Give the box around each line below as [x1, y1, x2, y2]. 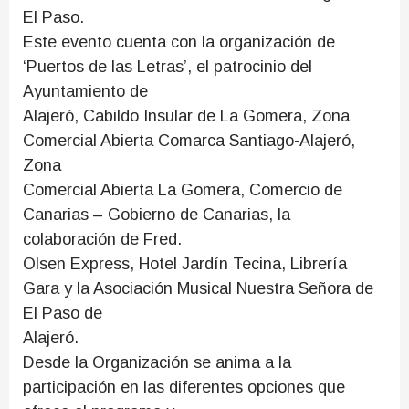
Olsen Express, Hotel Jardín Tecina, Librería [23, 255, 347, 273]
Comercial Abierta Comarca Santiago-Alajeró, [23, 131, 355, 150]
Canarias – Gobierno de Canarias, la [23, 205, 290, 224]
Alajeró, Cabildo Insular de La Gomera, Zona [23, 107, 350, 125]
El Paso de [23, 304, 102, 322]
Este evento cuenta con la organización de [23, 33, 335, 51]
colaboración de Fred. [23, 230, 182, 248]
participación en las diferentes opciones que [23, 378, 345, 396]
